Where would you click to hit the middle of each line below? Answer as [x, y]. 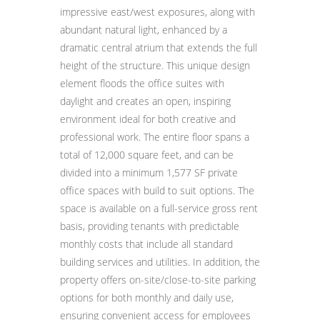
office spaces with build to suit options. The [157, 190]
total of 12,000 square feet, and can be [147, 155]
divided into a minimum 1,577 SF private [149, 172]
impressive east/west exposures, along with [157, 12]
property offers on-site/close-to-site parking [158, 280]
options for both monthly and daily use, [147, 297]
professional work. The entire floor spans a [155, 137]
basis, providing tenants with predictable [150, 226]
